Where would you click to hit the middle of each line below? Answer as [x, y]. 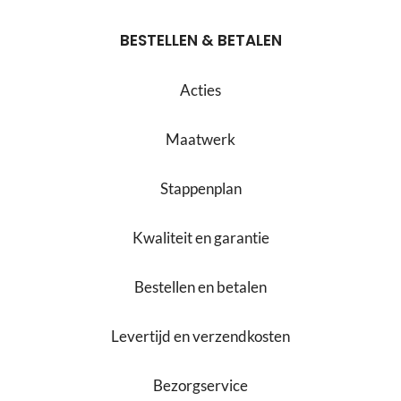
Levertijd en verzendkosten [200, 336]
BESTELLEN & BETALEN [200, 40]
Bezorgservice [200, 385]
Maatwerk [200, 139]
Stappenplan [200, 188]
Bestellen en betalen [200, 287]
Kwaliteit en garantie [200, 238]
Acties [200, 90]
